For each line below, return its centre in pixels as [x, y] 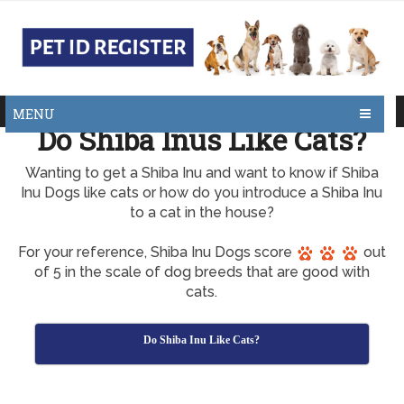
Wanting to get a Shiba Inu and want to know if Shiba [202, 173]
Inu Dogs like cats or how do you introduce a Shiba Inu [202, 193]
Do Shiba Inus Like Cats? [202, 139]
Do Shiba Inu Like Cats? [202, 340]
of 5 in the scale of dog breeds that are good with [202, 272]
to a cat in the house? [202, 212]
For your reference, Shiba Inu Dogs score [156, 252]
